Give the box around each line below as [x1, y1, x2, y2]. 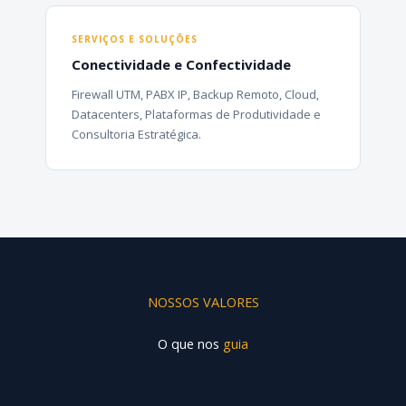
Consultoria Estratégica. [72, 126, 201, 143]
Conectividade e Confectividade [72, 55, 291, 74]
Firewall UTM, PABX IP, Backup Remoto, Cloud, [72, 86, 319, 103]
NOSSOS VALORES [147, 293, 259, 312]
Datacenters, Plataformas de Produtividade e [72, 106, 321, 123]
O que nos [158, 334, 223, 353]
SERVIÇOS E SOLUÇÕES [72, 33, 198, 46]
